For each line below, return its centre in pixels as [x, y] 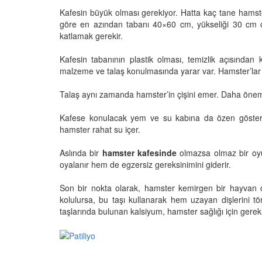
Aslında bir [81, 152]
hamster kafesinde [141, 152]
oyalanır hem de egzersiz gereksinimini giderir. [145, 164]
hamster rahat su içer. [100, 129]
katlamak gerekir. [91, 35]
